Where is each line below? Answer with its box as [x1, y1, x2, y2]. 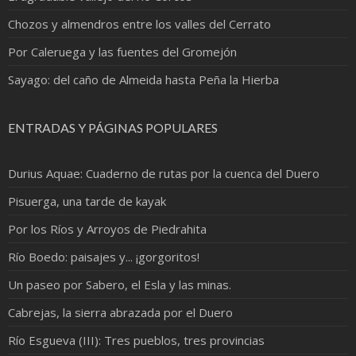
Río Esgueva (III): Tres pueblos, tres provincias [8, 332, 265, 349]
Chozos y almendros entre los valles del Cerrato [8, 16, 271, 33]
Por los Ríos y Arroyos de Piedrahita [8, 221, 207, 238]
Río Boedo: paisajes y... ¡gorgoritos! [8, 249, 199, 265]
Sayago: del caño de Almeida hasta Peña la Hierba [8, 72, 279, 88]
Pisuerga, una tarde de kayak [8, 193, 166, 210]
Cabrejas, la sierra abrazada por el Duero [8, 304, 233, 321]
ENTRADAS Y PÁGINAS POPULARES [8, 120, 218, 136]
